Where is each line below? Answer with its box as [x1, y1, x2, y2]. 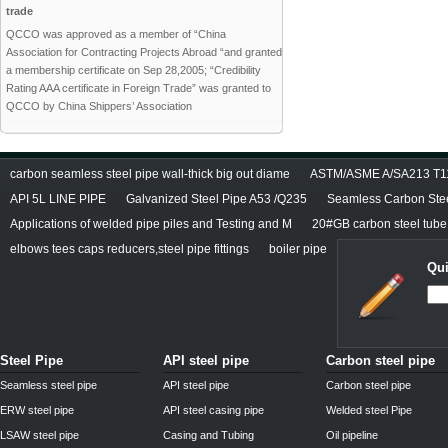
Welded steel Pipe [326, 404, 412, 416]
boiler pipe [269, 242, 327, 256]
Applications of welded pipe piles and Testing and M [10, 217, 292, 231]
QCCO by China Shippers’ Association [6, 100, 192, 112]
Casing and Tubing [163, 429, 254, 441]
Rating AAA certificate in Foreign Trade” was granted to [6, 82, 271, 94]
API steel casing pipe [163, 404, 264, 416]
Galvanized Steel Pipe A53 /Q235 [126, 192, 307, 206]
